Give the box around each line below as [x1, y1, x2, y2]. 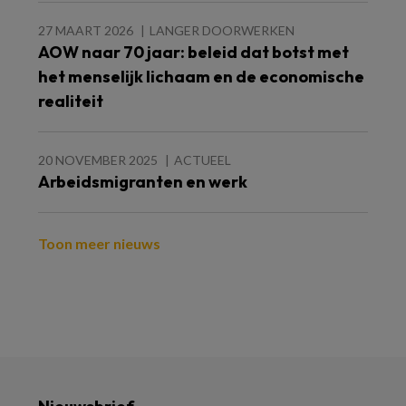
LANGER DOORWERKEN [150, 23, 295, 38]
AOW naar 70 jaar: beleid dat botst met [38, 42, 349, 63]
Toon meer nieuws [38, 235, 160, 252]
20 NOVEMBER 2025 [38, 152, 158, 168]
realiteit [38, 91, 103, 111]
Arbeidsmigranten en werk [38, 171, 247, 192]
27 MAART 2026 [38, 23, 133, 38]
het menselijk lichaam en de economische [38, 66, 364, 87]
